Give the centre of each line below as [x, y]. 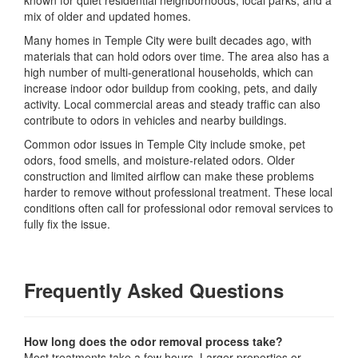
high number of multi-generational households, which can [169, 72]
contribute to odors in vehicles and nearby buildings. [155, 120]
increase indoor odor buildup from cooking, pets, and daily [171, 88]
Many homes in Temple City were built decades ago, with [168, 40]
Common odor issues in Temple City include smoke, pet [165, 144]
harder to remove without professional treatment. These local [178, 192]
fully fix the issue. [67, 224]
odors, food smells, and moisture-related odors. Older [159, 160]
